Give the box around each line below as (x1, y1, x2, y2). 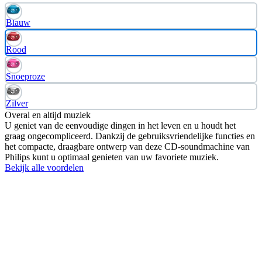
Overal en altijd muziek (5, 110, 91, 120)
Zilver (6, 98, 28, 109)
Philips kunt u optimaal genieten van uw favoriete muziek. (5, 152, 219, 163)
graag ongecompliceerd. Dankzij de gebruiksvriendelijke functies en (5, 131, 255, 142)
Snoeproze (6, 71, 45, 82)
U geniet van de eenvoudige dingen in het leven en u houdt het (5, 120, 236, 131)
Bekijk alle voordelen (5, 163, 84, 173)
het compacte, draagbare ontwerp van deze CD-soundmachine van (5, 142, 250, 152)
